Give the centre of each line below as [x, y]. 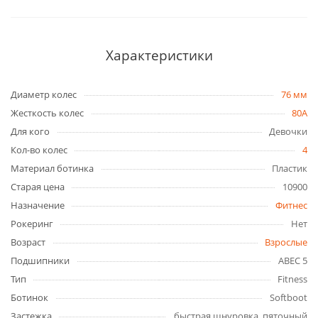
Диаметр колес [44, 94]
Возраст [28, 242]
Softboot [289, 297]
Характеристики [159, 55]
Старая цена [38, 187]
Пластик [290, 168]
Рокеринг [32, 224]
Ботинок [29, 297]
